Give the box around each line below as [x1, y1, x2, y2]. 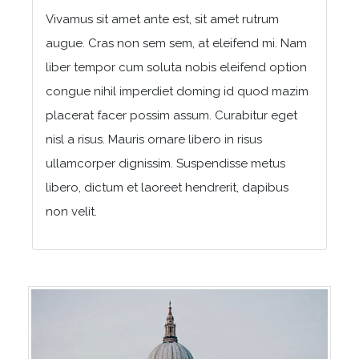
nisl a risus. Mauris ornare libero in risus [46, 131, 262, 147]
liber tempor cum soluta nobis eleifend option [46, 59, 307, 75]
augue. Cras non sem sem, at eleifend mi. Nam [46, 35, 307, 50]
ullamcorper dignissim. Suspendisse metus [46, 155, 285, 171]
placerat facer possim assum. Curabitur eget [46, 107, 297, 123]
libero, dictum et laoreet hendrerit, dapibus [46, 179, 288, 195]
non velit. [46, 204, 97, 219]
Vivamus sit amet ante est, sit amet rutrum [46, 11, 279, 26]
